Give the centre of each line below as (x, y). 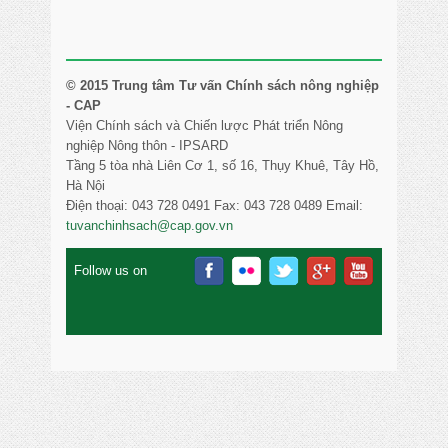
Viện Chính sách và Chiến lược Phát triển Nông (205, 126)
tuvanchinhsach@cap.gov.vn (150, 226)
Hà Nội (86, 186)
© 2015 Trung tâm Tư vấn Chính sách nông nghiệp (223, 86)
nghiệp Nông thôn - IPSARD (147, 146)
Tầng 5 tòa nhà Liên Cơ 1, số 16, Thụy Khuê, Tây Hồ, (223, 166)
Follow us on (111, 271)
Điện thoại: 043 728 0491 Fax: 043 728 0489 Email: (215, 206)
